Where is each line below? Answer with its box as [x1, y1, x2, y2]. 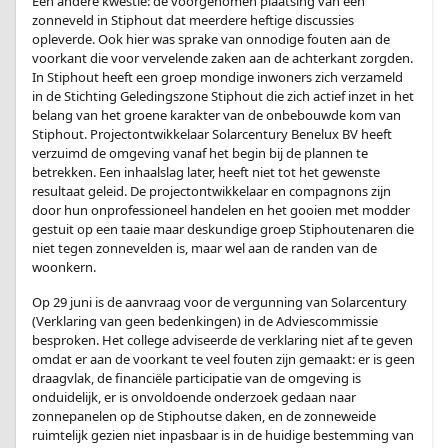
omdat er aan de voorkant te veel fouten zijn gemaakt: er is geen [32, 350, 415, 368]
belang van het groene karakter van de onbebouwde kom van [32, 106, 401, 124]
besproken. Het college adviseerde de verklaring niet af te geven [32, 331, 413, 349]
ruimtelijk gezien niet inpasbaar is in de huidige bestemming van [32, 426, 414, 444]
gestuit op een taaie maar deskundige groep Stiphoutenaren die [32, 220, 414, 238]
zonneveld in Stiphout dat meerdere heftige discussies [32, 11, 354, 29]
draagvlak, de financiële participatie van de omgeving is [32, 369, 361, 387]
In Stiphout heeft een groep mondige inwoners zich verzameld [32, 68, 403, 86]
